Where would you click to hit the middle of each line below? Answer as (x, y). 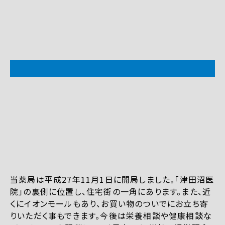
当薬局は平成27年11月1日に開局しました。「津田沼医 (112, 179)
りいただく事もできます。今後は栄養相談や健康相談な (111, 215)
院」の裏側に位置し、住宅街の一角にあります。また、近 (111, 191)
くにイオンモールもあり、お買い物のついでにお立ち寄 (109, 203)
